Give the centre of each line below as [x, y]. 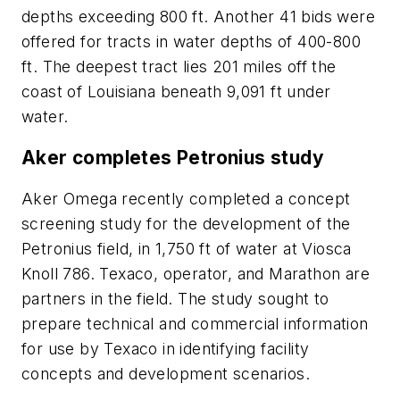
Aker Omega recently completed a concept [186, 198]
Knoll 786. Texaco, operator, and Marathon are [196, 273]
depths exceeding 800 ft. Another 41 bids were [198, 17]
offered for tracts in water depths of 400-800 [191, 42]
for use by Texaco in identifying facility [166, 348]
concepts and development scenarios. [166, 373]
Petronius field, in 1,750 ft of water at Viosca [187, 248]
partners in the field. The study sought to [175, 298]
